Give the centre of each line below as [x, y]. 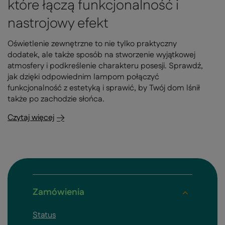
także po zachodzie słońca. [56, 99]
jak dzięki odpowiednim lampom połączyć [83, 77]
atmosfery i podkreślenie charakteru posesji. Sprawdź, [105, 66]
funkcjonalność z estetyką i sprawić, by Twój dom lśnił [104, 88]
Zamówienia [59, 193]
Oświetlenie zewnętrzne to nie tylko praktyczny [92, 44]
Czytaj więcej [31, 118]
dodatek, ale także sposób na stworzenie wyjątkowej [101, 55]
